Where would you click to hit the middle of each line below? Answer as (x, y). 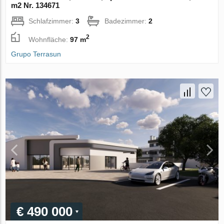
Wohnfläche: (49, 40)
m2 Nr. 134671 (35, 5)
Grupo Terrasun (36, 54)
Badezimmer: (127, 21)
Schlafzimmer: (52, 21)
